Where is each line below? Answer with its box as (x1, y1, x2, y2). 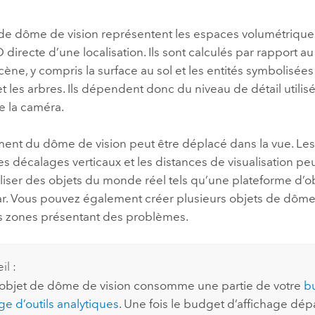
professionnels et (158, 11, 236, 24)
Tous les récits (172, 117, 235, 129)
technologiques (158, 30, 229, 42)
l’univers (269, 48, 307, 60)
